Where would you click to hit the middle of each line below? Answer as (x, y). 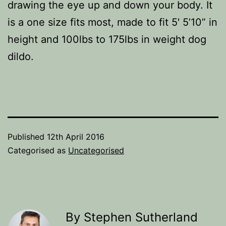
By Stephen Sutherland (132, 217)
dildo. (21, 56)
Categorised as (38, 150)
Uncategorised (96, 150)
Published (27, 137)
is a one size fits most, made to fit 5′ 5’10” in (112, 22)
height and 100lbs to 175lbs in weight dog (107, 39)
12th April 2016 (76, 137)
